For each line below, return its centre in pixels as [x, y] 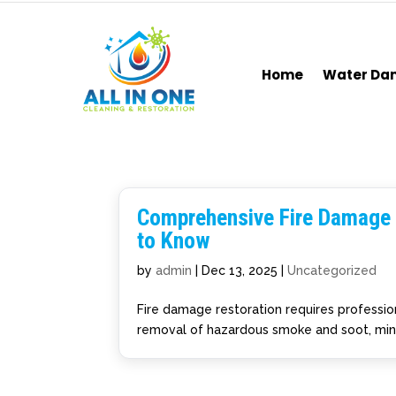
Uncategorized [332, 270]
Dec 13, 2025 [240, 270]
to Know [174, 240]
